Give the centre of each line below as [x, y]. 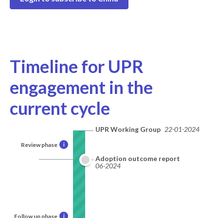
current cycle [60, 108]
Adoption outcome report [138, 158]
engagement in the [81, 87]
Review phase [39, 145]
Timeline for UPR [77, 66]
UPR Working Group [128, 129]
